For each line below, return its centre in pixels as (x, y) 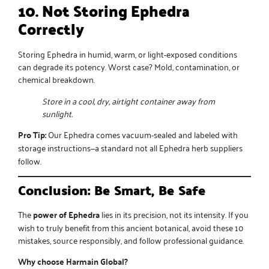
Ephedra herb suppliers (201, 148)
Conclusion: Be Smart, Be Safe (112, 190)
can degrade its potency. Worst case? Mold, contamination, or (129, 67)
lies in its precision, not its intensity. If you (174, 214)
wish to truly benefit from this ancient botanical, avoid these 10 (131, 227)
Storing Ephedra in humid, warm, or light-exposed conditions (128, 54)
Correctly (51, 29)
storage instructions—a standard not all (89, 148)
